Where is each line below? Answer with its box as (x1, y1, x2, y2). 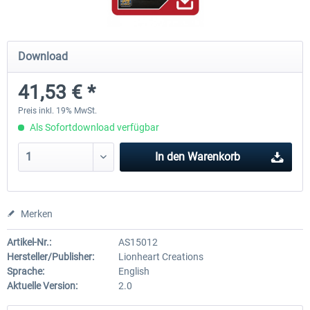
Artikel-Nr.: (7, 237, 51, 248)
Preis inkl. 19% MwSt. (18, 106, 97, 116)
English (118, 266, 149, 277)
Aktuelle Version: (7, 280, 77, 291)
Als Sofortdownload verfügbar (28, 122, 159, 133)
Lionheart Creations (118, 251, 203, 262)
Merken (21, 208, 53, 219)
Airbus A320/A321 (42, 49, 122, 60)
